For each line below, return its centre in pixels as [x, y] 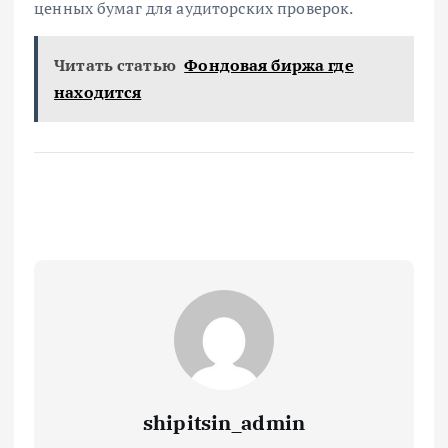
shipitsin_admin [224, 422]
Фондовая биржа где [269, 64]
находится [98, 91]
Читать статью [115, 64]
